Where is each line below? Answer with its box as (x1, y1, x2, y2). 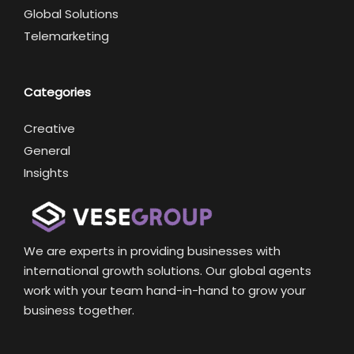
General (24, 142, 70, 160)
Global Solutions (24, 6, 119, 23)
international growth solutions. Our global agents (24, 262, 311, 280)
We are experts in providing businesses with (24, 243, 281, 260)
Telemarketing (24, 28, 109, 45)
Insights (24, 164, 69, 182)
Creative (24, 120, 75, 137)
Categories (24, 84, 91, 101)
